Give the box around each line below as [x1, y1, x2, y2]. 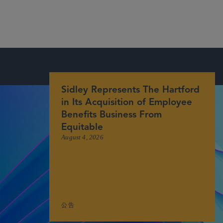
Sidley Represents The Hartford [61, 86, 200, 96]
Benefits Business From [61, 111, 162, 120]
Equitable [61, 123, 104, 133]
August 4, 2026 [61, 133, 104, 141]
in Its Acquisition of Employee [61, 98, 193, 108]
